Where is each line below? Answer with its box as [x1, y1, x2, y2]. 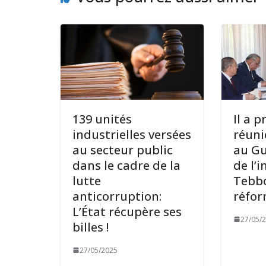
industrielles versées [72, 126, 191, 142]
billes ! [72, 218, 109, 235]
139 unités [72, 110, 132, 127]
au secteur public [72, 141, 173, 158]
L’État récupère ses [72, 203, 182, 220]
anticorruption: [72, 188, 161, 204]
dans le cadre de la [72, 157, 180, 173]
